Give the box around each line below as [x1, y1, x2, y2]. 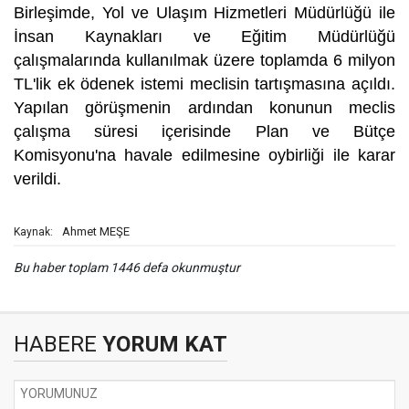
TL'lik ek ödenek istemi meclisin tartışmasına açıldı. [14, 75, 395, 93]
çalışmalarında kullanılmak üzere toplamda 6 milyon [14, 51, 395, 69]
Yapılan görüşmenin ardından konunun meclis [14, 99, 395, 117]
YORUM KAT [97, 331, 227, 357]
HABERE [14, 331, 97, 357]
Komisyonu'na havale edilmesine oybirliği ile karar [14, 146, 395, 164]
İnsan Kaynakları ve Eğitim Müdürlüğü [14, 27, 395, 46]
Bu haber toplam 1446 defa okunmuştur [14, 260, 240, 275]
